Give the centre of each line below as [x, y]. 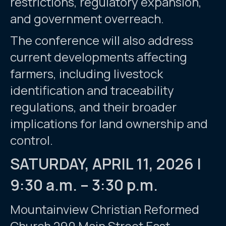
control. [32, 140]
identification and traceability [92, 90]
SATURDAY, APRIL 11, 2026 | [106, 164]
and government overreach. [87, 19]
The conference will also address [102, 40]
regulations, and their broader [93, 107]
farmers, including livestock [87, 74]
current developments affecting [99, 57]
